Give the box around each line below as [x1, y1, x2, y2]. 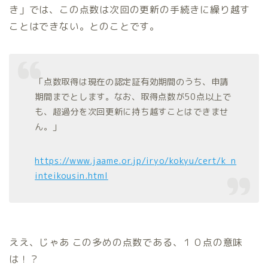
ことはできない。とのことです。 [9, 19, 160, 33]
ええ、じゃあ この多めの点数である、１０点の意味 [9, 235, 243, 249]
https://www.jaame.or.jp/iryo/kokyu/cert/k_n [35, 154, 237, 167]
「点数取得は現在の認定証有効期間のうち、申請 [35, 75, 229, 88]
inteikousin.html [35, 169, 108, 182]
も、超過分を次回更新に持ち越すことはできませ [35, 105, 229, 118]
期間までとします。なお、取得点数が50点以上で [35, 90, 232, 103]
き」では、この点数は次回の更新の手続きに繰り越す [9, 2, 251, 16]
